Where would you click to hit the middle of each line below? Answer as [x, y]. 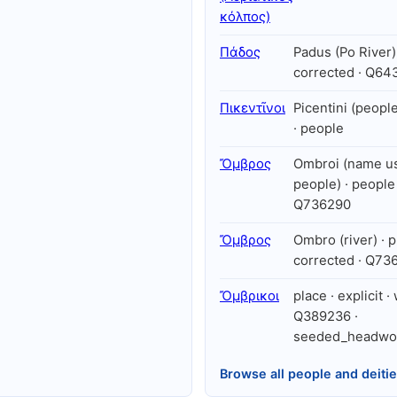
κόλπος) [245, 17]
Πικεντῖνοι [253, 108]
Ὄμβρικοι [249, 296]
